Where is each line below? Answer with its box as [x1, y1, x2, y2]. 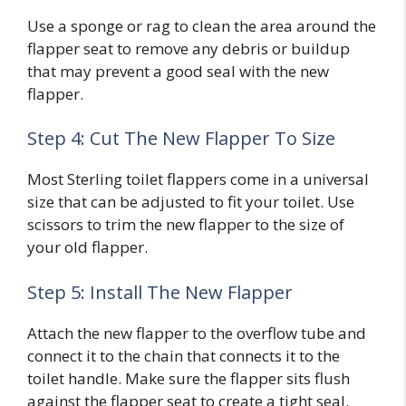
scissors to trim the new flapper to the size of [27, 214, 344, 236]
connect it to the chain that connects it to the [27, 344, 340, 366]
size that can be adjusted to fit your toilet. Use [27, 191, 354, 213]
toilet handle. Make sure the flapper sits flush [27, 367, 350, 389]
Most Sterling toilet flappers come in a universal [27, 169, 369, 190]
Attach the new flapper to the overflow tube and [27, 322, 366, 343]
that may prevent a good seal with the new [27, 60, 329, 82]
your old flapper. [27, 237, 148, 258]
